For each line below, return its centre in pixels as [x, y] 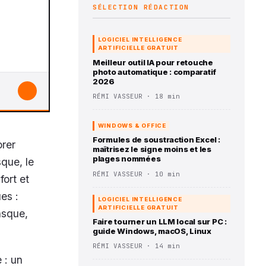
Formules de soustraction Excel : [156, 140]
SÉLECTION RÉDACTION [141, 7]
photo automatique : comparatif [155, 72]
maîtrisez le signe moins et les [152, 149]
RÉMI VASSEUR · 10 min [136, 174]
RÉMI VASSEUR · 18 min [136, 96]
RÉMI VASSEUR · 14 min [136, 246]
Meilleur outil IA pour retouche [153, 62]
